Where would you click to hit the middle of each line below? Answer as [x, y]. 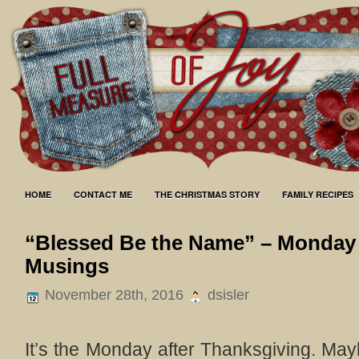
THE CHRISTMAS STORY [207, 194]
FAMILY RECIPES [318, 194]
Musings [67, 266]
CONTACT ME [103, 194]
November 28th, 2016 [114, 295]
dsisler [226, 295]
